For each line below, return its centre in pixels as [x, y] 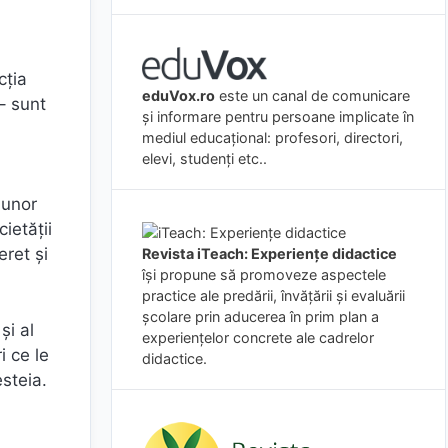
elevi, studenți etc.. [204, 158]
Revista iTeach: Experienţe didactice [269, 253]
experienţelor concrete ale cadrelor [258, 337]
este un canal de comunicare [312, 95]
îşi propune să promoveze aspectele [264, 274]
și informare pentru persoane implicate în [278, 116]
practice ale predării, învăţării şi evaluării [273, 295]
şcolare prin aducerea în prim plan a [260, 316]
